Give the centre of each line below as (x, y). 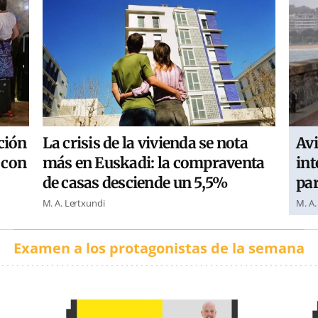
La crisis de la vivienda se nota (145, 143)
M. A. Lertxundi (73, 203)
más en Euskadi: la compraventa (153, 163)
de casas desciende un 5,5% (135, 183)
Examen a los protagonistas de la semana (159, 248)
